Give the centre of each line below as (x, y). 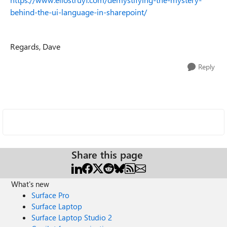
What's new (30, 184)
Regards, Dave (35, 46)
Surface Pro (51, 195)
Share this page (107, 154)
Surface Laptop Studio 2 (72, 217)
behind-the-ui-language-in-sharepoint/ (79, 12)
